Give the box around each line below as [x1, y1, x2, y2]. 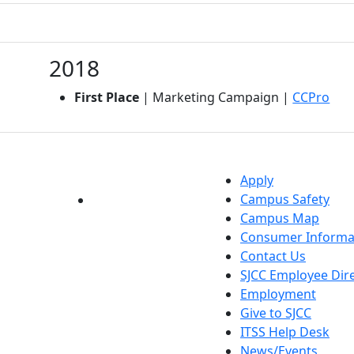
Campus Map [240, 209, 319, 227]
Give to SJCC [240, 303, 311, 322]
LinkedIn [92, 190, 143, 209]
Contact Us [240, 247, 306, 265]
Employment [240, 284, 316, 303]
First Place [74, 88, 140, 106]
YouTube [9, 190, 61, 209]
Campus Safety [240, 190, 330, 208]
